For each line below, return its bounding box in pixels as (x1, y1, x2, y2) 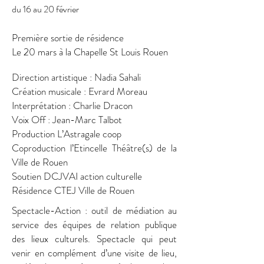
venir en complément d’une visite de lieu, (12, 245, 177, 260)
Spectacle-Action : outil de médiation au (12, 203, 177, 217)
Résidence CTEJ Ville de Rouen (12, 183, 134, 197)
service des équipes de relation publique (12, 217, 177, 232)
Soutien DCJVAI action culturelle (12, 169, 142, 183)
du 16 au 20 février (12, 2, 81, 16)
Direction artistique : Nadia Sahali (12, 70, 141, 84)
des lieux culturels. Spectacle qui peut (12, 231, 177, 246)
